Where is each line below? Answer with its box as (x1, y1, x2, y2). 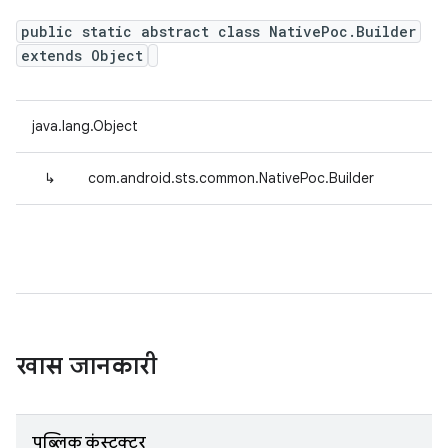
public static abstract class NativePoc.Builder (21, 22, 416, 41)
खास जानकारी (16, 351, 157, 381)
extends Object (21, 46, 143, 65)
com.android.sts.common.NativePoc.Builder (88, 169, 374, 187)
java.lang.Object (32, 117, 138, 135)
